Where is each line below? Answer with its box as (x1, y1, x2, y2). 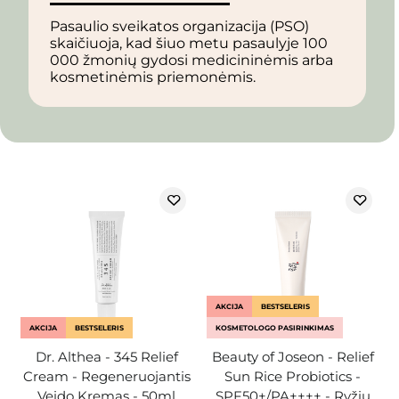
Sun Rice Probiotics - (224, 368, 361, 386)
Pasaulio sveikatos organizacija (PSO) (50, 18, 309, 36)
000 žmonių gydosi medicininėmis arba (50, 52, 333, 69)
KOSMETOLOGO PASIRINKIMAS (215, 323, 334, 333)
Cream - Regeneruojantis (22, 368, 191, 386)
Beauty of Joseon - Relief (211, 348, 374, 366)
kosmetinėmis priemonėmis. (50, 69, 256, 86)
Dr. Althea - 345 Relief (35, 348, 178, 366)
